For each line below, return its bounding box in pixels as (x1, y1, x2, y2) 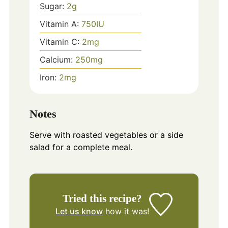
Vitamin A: (39, 18, 81, 29)
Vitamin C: (39, 36, 82, 47)
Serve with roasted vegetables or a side (29, 129, 183, 140)
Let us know (55, 206, 103, 216)
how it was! (103, 206, 150, 216)
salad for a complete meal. (29, 141, 132, 152)
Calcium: (39, 54, 75, 65)
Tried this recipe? (63, 192, 142, 204)
